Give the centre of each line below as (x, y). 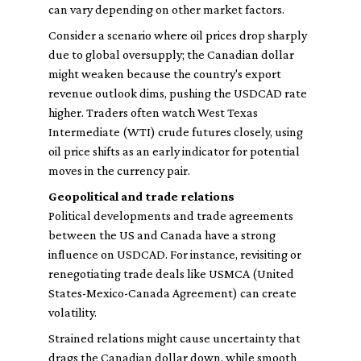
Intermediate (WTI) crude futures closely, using (176, 132)
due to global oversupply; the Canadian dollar (171, 54)
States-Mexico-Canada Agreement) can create (172, 293)
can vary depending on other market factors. (166, 9)
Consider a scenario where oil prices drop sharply (178, 35)
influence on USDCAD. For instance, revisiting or (175, 254)
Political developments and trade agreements (171, 216)
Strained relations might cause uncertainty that (174, 338)
